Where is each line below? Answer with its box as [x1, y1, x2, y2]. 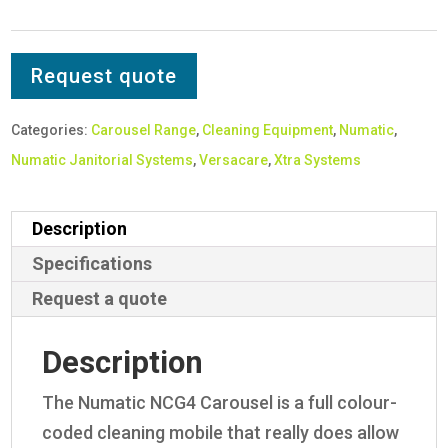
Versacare [199, 151, 269, 168]
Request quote [31, 63, 178, 88]
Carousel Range [91, 121, 197, 138]
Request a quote [32, 287, 168, 309]
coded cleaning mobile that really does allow [42, 421, 400, 443]
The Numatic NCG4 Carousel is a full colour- [42, 391, 398, 413]
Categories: [11, 121, 92, 138]
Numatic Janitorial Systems [11, 151, 194, 168]
